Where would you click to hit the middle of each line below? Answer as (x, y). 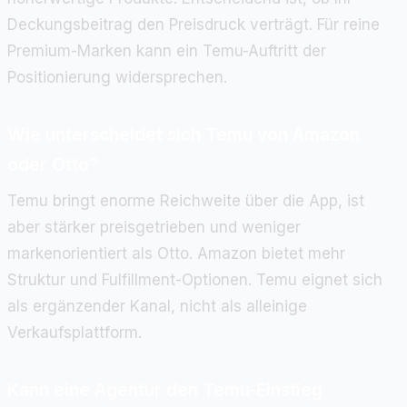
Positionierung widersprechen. (117, 77)
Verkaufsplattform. (74, 333)
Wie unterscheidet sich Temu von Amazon (184, 134)
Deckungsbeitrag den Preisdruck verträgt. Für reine (194, 24)
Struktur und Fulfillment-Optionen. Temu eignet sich (195, 280)
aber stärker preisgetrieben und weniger (154, 228)
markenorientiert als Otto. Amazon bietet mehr (176, 254)
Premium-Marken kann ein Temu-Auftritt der (167, 50)
